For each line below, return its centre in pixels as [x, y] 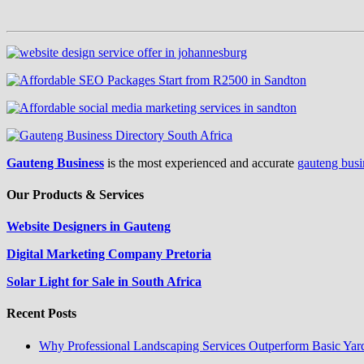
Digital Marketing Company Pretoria [109, 254]
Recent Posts [41, 314]
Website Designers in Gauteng [89, 227]
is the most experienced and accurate [201, 162]
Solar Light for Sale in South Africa [104, 282]
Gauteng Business [55, 162]
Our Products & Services [75, 194]
